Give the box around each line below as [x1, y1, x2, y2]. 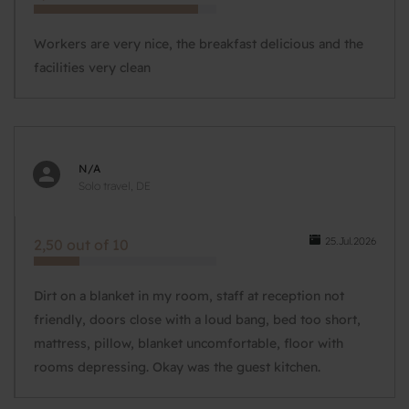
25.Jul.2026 [325, 235, 376, 247]
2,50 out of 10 [34, 236, 129, 254]
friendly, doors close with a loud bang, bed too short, [34, 311, 361, 328]
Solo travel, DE [79, 179, 151, 193]
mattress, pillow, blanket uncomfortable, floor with [34, 335, 343, 351]
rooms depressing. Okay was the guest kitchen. [34, 359, 320, 375]
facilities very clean [34, 59, 151, 76]
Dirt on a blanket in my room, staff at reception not [34, 288, 344, 304]
